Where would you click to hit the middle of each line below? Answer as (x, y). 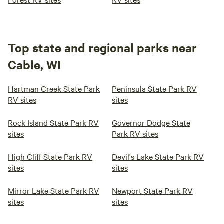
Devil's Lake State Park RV (158, 156)
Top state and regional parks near (102, 47)
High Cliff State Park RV (50, 156)
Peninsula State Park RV (154, 88)
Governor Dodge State (151, 122)
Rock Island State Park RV (53, 122)
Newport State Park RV (152, 190)
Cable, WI (34, 64)
